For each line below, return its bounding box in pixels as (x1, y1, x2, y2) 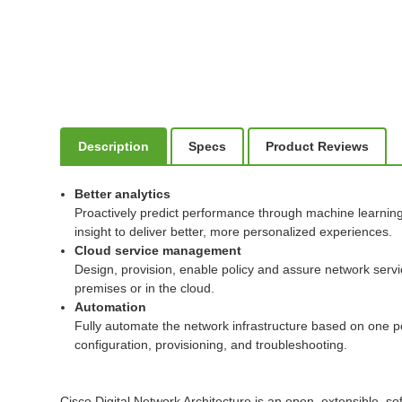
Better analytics (74, 186, 171, 201)
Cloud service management (74, 242, 242, 258)
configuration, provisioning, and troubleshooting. (74, 336, 348, 352)
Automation (74, 299, 147, 314)
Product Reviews (266, 138, 370, 153)
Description (78, 138, 150, 153)
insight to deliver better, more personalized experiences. (74, 223, 393, 239)
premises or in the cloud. (74, 280, 215, 295)
